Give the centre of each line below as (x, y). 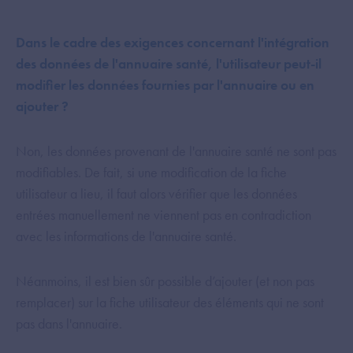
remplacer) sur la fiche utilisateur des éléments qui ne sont (170, 302)
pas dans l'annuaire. (69, 323)
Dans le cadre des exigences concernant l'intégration (173, 42)
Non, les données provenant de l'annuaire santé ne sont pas (176, 151)
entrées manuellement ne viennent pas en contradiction (163, 215)
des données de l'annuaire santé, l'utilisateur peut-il (169, 63)
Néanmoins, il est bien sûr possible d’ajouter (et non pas (165, 281)
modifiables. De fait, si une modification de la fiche (151, 172)
